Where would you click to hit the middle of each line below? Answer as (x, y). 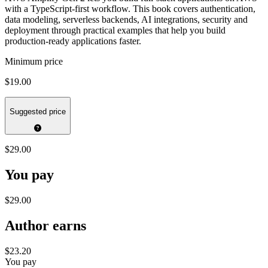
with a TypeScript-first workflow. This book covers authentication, (130, 9)
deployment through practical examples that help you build (115, 31)
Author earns (45, 225)
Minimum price (34, 62)
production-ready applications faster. (73, 41)
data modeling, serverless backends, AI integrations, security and (126, 20)
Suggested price (38, 111)
